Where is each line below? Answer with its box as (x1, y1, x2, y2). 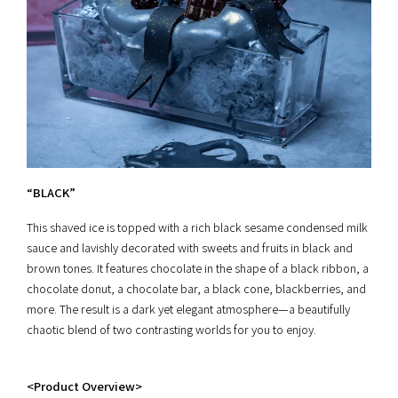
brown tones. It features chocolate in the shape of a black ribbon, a (27, 259, 369, 277)
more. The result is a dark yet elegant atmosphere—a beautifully (27, 300, 350, 318)
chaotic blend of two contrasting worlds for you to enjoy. (27, 321, 316, 338)
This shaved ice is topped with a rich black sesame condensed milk (27, 219, 368, 236)
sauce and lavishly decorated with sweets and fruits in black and (27, 239, 353, 257)
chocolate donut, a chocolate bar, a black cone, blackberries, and (27, 280, 366, 298)
